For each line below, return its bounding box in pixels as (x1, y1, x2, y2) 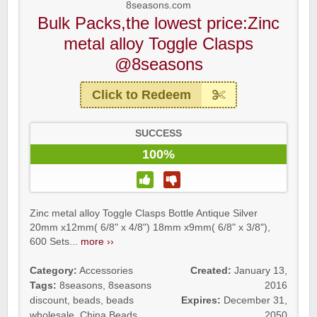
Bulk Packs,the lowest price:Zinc (38, 13, 279, 33)
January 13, (234, 265, 287, 276)
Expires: (181, 295, 221, 306)
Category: (30, 265, 77, 276)
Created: (190, 265, 231, 276)
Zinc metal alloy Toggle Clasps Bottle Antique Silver (30, 208, 258, 219)
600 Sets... (30, 236, 81, 247)
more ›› (81, 236, 114, 247)
